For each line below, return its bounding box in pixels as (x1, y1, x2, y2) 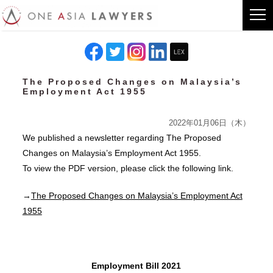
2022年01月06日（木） (169, 119, 251, 127)
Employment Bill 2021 (91, 261, 182, 271)
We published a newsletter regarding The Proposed (22, 133, 221, 143)
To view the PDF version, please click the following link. (22, 163, 233, 173)
